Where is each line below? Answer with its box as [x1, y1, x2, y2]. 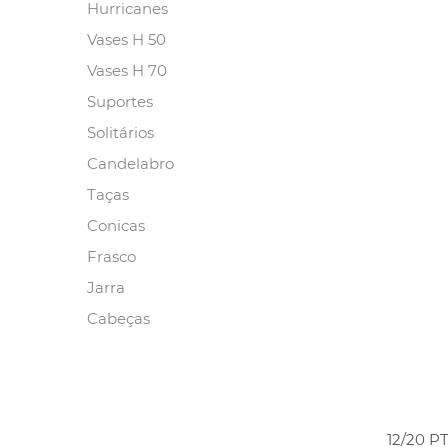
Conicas [87, 216, 145, 235]
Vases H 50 [87, 30, 166, 49]
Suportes [87, 92, 153, 111]
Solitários [87, 123, 154, 142]
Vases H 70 [87, 61, 167, 80]
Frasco [87, 247, 136, 266]
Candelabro [87, 154, 174, 173]
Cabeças [87, 309, 150, 328]
